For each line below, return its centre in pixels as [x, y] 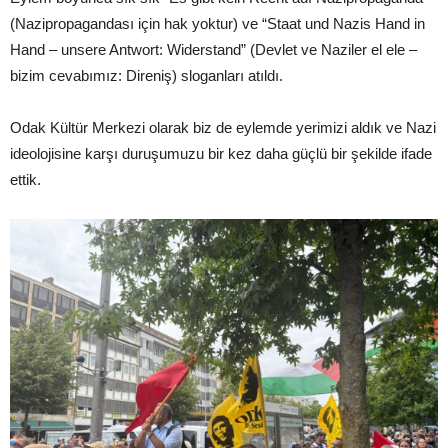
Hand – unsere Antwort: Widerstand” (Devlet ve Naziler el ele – [213, 49]
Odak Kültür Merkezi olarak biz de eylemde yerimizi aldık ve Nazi [223, 127]
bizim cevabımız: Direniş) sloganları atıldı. [146, 75]
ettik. [25, 179]
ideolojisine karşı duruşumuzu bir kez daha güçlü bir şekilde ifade [221, 153]
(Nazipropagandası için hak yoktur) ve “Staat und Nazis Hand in [217, 23]
